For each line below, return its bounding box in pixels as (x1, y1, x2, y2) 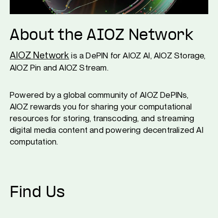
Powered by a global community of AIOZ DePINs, (10, 90, 189, 100)
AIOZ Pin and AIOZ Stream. (10, 62, 109, 73)
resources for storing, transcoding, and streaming (10, 113, 195, 123)
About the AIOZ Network (10, 29, 193, 43)
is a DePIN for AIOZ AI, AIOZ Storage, (69, 50, 206, 60)
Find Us (10, 186, 65, 200)
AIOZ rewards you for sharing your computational (10, 101, 192, 111)
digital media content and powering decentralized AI (10, 125, 203, 135)
